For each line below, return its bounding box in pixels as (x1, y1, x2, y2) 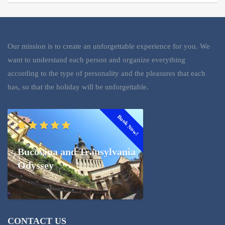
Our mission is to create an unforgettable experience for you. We (8, 42, 210, 51)
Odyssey (18, 160, 54, 171)
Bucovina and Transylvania (18, 146, 136, 158)
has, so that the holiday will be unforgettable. (8, 83, 149, 91)
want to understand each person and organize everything (8, 56, 185, 64)
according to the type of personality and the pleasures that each (8, 69, 205, 78)
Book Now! (117, 113, 140, 137)
